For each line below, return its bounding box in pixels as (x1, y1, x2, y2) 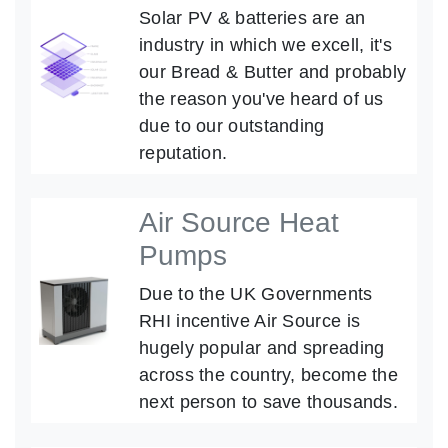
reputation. (139, 142, 228, 164)
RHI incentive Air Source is (139, 310, 361, 332)
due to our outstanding (139, 115, 325, 137)
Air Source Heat (139, 207, 339, 239)
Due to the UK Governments (139, 283, 373, 305)
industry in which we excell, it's (139, 34, 392, 56)
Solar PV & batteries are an (139, 7, 366, 29)
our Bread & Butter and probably (139, 61, 407, 83)
